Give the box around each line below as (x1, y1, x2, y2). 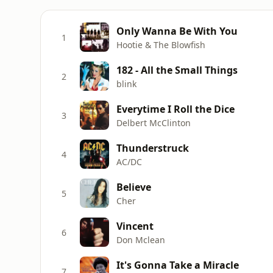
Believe (116, 180, 151, 194)
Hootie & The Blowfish (116, 38, 205, 51)
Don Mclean (116, 233, 165, 246)
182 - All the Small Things (116, 63, 238, 77)
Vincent (116, 219, 154, 233)
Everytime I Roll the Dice (116, 102, 235, 116)
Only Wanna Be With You (116, 24, 238, 38)
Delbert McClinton (116, 116, 191, 129)
